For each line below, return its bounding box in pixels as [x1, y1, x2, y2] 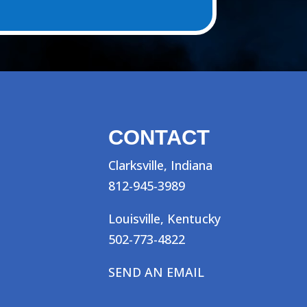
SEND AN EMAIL [108, 263, 204, 280]
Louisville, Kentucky [108, 210, 221, 227]
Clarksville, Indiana [108, 156, 212, 173]
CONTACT [108, 125, 210, 149]
